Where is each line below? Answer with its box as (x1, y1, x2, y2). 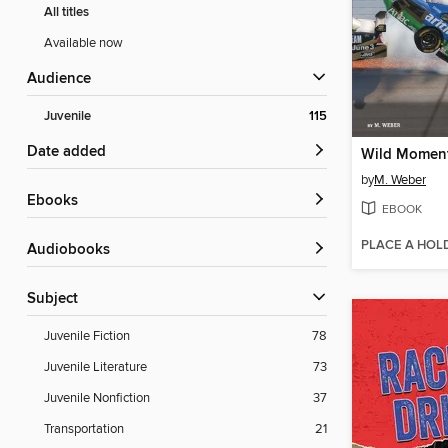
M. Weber (374, 171, 426, 188)
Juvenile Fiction (44, 328, 130, 345)
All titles (44, 4, 89, 22)
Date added (38, 143, 106, 162)
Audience (37, 70, 91, 89)
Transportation (44, 421, 124, 438)
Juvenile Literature (44, 359, 147, 376)
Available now (44, 35, 123, 52)
